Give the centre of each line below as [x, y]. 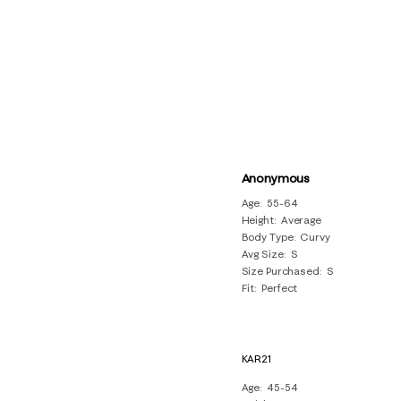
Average [301, 219]
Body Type [267, 236]
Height [257, 219]
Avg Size [262, 253]
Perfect [280, 287]
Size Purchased [280, 270]
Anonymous [276, 178]
